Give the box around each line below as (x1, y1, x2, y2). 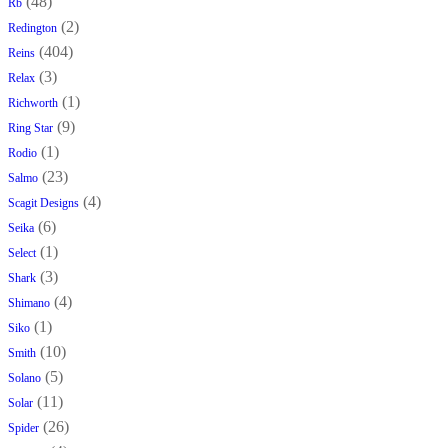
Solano (8, 371, 41, 386)
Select (8, 246, 36, 261)
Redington (8, 21, 57, 36)
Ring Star (8, 121, 53, 136)
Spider (8, 421, 39, 436)
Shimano (8, 296, 50, 311)
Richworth (8, 96, 58, 111)
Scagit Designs (8, 196, 79, 211)
